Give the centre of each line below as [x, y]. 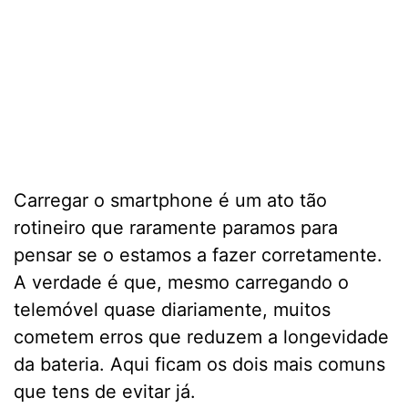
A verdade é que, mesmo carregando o [181, 283]
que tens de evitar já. [105, 392]
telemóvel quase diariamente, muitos [172, 310]
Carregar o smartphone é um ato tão [170, 201]
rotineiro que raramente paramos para [176, 228]
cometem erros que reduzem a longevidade [201, 337]
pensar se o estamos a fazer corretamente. [198, 255]
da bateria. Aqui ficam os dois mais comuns [199, 365]
